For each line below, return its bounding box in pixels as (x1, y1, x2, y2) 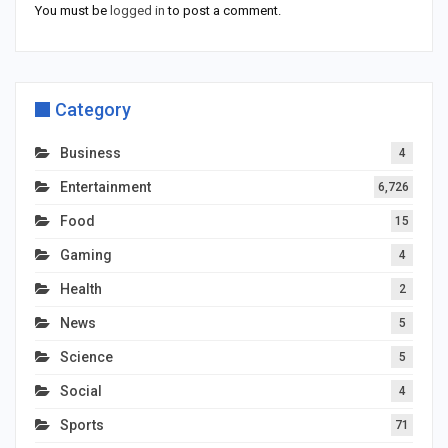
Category (55, 99, 131, 121)
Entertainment (60, 179, 151, 196)
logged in (110, 3, 165, 19)
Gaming (60, 247, 112, 264)
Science (60, 349, 113, 366)
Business (60, 145, 121, 162)
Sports (60, 417, 104, 434)
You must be (35, 3, 110, 19)
